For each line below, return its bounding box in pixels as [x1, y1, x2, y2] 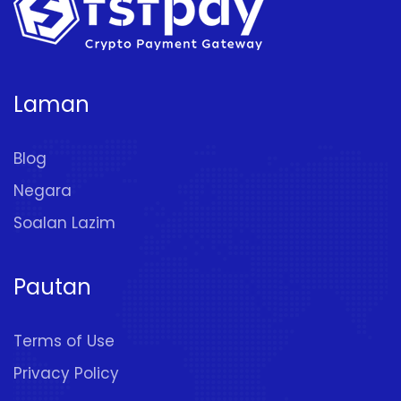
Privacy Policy [13, 363, 119, 385]
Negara [13, 180, 72, 202]
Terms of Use [13, 330, 115, 353]
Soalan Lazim [13, 212, 115, 235]
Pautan [13, 272, 91, 303]
